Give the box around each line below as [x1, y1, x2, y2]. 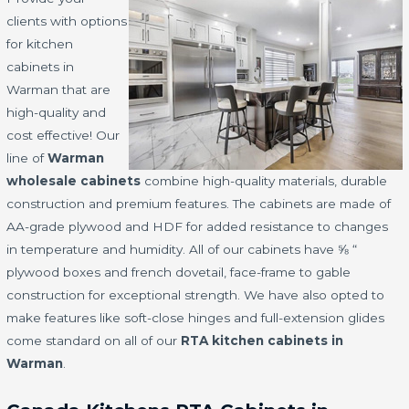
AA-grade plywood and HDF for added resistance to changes [6, 219, 389, 235]
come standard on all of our [6, 333, 182, 349]
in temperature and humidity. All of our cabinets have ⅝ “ [6, 242, 358, 257]
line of [6, 151, 48, 166]
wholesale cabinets [6, 173, 142, 189]
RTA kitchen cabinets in [181, 333, 344, 349]
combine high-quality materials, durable [141, 173, 388, 189]
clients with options [6, 14, 128, 29]
